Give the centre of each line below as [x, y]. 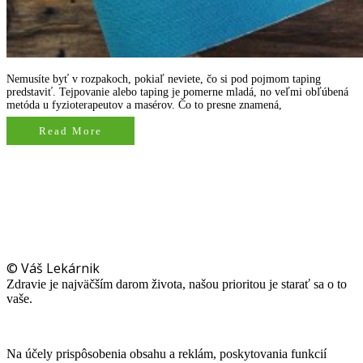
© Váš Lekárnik [53, 269]
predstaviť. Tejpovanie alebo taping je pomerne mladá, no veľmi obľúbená [177, 92]
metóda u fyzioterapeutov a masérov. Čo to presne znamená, [144, 105]
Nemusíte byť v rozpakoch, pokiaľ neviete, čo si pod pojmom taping [164, 79]
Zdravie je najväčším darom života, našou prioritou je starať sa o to [177, 284]
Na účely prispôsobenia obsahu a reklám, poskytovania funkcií [167, 354]
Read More [70, 131]
